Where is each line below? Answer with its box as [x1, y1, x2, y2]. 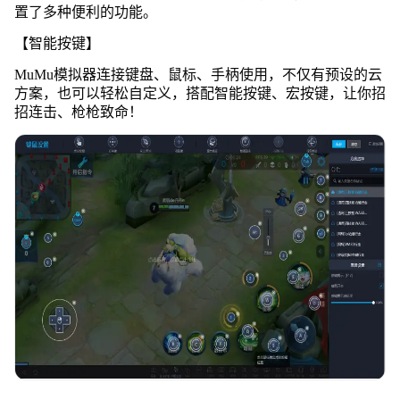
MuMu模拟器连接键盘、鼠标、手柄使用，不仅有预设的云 [13, 66, 382, 82]
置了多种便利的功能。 [13, 4, 157, 20]
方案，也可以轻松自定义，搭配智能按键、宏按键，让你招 [13, 85, 386, 101]
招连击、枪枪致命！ [13, 104, 143, 120]
